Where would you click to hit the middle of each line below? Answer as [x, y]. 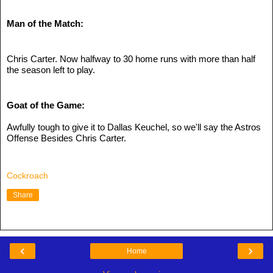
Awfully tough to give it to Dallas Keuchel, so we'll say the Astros [134, 127]
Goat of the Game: [46, 105]
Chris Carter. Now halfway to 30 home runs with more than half [131, 58]
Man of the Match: [45, 23]
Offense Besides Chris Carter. [66, 138]
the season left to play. [51, 69]
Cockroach [27, 176]
